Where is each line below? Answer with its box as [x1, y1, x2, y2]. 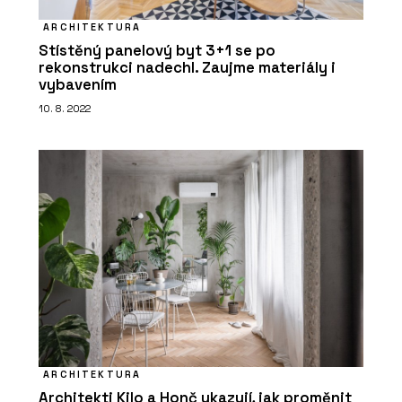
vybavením [39, 75, 117, 95]
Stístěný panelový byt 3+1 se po [39, 41, 275, 61]
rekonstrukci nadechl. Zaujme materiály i [39, 58, 336, 78]
